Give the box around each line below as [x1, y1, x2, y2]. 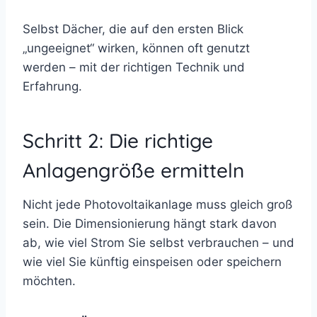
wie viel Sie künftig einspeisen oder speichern [23, 254, 282, 269]
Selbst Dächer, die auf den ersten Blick [23, 21, 243, 36]
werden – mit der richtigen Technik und [23, 59, 245, 74]
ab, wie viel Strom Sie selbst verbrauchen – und [23, 235, 294, 250]
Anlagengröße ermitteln [23, 157, 244, 183]
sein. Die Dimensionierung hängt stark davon [23, 216, 277, 231]
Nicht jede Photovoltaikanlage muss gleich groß [23, 197, 292, 212]
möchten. [23, 273, 76, 288]
